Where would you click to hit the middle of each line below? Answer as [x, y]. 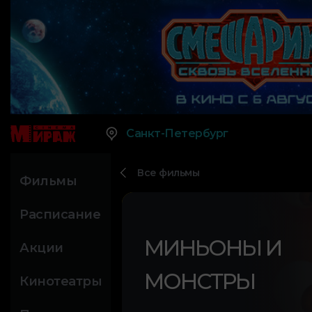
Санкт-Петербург [177, 134]
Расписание [60, 215]
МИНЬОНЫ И [213, 248]
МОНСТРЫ [200, 282]
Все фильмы [168, 173]
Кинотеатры [61, 282]
